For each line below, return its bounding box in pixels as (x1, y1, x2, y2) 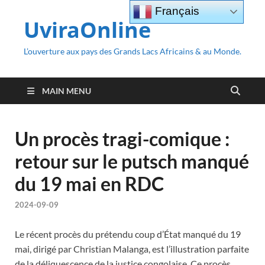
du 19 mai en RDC (15, 172, 164, 195)
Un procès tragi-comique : (15, 127, 230, 150)
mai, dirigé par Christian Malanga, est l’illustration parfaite (15, 243, 249, 255)
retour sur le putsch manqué (15, 150, 249, 173)
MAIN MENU (42, 86, 91, 96)
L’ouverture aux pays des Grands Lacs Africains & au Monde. (24, 46, 241, 56)
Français (152, 4, 200, 17)
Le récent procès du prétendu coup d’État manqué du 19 (15, 228, 241, 240)
